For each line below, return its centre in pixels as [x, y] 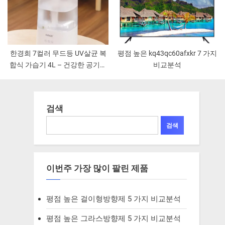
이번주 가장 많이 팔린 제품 [97, 168]
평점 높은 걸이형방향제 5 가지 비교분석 [113, 199]
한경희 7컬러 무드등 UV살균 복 [58, 53]
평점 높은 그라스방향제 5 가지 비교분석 [113, 219]
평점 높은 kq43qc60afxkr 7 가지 [167, 53]
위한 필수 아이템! [58, 77]
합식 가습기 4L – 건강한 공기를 [58, 65]
